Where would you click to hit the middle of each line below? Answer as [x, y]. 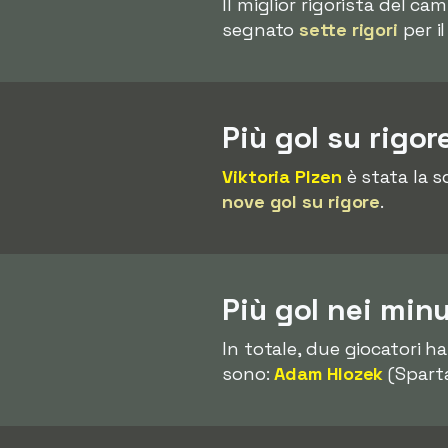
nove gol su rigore [301, 201]
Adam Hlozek [329, 373]
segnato [261, 29]
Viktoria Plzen [282, 176]
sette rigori [349, 29]
